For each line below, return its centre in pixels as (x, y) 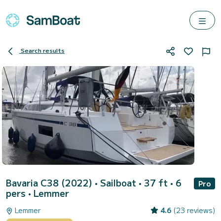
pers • (20, 193)
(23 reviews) (194, 210)
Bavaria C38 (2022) (50, 183)
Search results (43, 50)
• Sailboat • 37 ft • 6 (138, 183)
